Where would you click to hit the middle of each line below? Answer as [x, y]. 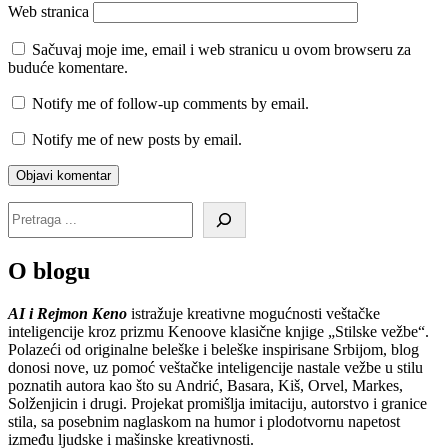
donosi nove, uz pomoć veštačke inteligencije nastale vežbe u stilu [215, 367]
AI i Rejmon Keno [67, 313]
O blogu [49, 270]
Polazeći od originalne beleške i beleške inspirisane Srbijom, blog [213, 349]
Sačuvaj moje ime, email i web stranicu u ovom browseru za [221, 49]
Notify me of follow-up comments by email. [170, 103]
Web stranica [48, 11]
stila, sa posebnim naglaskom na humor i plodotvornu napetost [204, 421]
